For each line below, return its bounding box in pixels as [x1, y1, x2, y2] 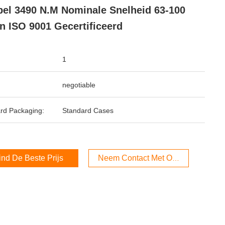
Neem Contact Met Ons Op [98, 154, 193, 162]
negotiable [62, 81, 95, 89]
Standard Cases [62, 106, 114, 115]
